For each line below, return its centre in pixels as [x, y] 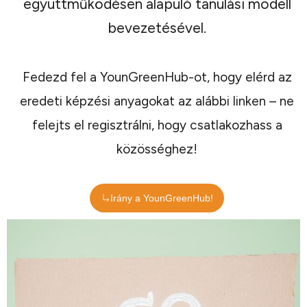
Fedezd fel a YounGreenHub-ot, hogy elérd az [157, 77]
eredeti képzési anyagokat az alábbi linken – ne [157, 101]
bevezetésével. [157, 27]
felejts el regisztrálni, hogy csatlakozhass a [157, 125]
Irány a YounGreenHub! [162, 198]
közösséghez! [157, 149]
